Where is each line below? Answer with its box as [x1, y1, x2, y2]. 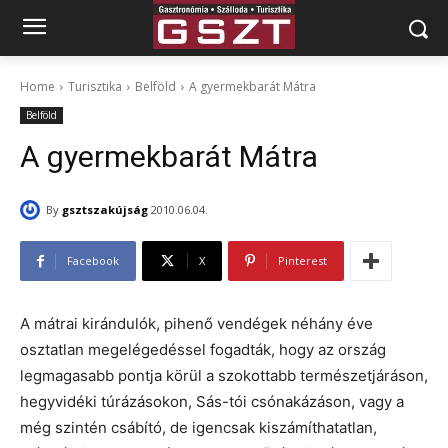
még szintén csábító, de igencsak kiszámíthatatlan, [20, 418, 377, 438]
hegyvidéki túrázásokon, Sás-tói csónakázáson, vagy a [20, 392, 404, 412]
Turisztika [68, 78, 122, 95]
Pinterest [278, 253, 327, 269]
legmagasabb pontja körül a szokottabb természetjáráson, [20, 366, 428, 386]
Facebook [67, 253, 119, 269]
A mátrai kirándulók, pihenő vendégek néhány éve [20, 314, 373, 334]
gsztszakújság [62, 201, 148, 217]
